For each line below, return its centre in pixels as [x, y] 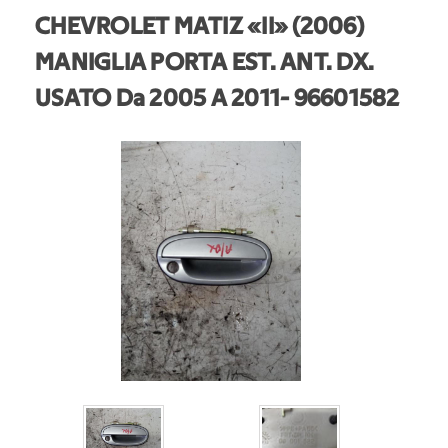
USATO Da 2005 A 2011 [157, 99]
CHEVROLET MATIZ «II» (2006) [199, 27]
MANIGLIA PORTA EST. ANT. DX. [204, 63]
